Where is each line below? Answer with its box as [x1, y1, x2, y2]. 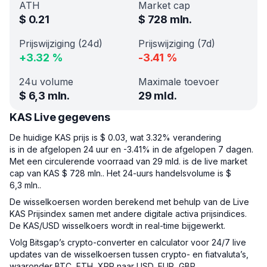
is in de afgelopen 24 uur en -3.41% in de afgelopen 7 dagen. [10, 144, 253, 154]
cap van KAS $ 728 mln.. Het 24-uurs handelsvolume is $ [10, 168, 231, 178]
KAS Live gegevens [10, 111, 110, 123]
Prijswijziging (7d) [138, 38, 215, 49]
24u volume [19, 76, 73, 88]
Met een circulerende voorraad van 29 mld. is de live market [10, 156, 247, 166]
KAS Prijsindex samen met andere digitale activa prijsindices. [10, 209, 247, 219]
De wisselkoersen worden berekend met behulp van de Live [10, 197, 249, 207]
